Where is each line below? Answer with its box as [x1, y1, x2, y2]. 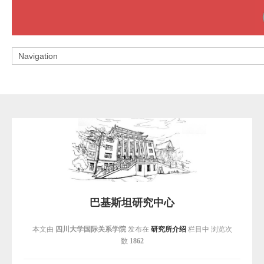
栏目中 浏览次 [186, 225, 232, 233]
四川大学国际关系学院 [55, 225, 126, 233]
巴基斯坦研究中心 [90, 196, 174, 209]
